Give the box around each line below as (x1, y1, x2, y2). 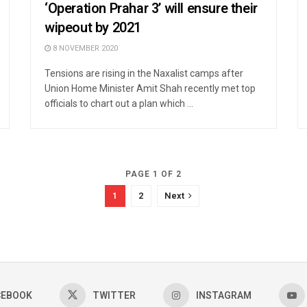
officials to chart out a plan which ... (45, 97, 193, 109)
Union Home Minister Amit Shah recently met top (45, 82, 256, 94)
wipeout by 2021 (45, 17, 141, 38)
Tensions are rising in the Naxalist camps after (45, 67, 243, 79)
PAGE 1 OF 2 (125, 167, 182, 180)
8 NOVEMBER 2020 (51, 42, 118, 54)
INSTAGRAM (196, 288, 251, 303)
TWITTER (93, 288, 136, 303)
